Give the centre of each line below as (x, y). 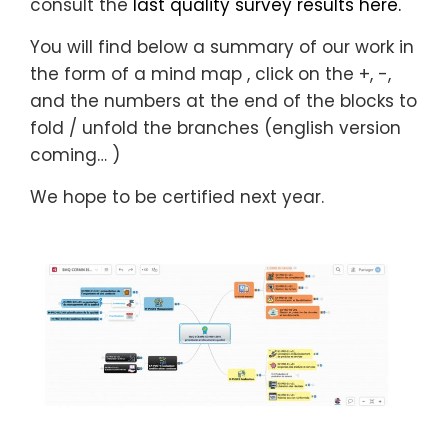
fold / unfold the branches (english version (215, 127)
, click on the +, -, (316, 73)
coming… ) (75, 154)
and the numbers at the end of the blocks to (223, 100)
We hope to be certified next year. (177, 196)
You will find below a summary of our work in (222, 46)
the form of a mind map (136, 73)
